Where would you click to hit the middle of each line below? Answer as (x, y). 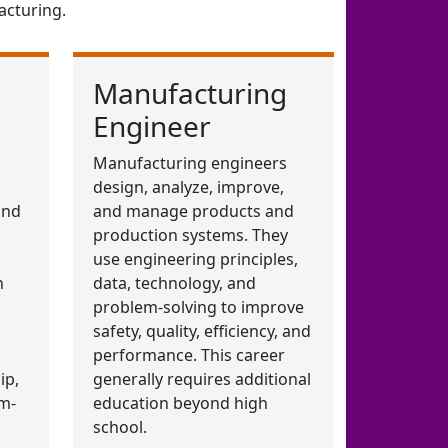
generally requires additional (202, 379)
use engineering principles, (195, 259)
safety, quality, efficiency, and (202, 331)
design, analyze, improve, (188, 187)
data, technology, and (174, 283)
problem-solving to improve (198, 307)
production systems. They (190, 235)
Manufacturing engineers (190, 163)
